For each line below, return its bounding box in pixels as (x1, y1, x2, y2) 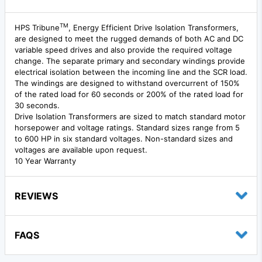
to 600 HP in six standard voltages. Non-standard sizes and (15, 133, 233, 143)
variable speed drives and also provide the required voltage (15, 44, 232, 54)
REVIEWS (15, 189, 58, 202)
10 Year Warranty (15, 156, 76, 166)
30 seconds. (15, 100, 60, 110)
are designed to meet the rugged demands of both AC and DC (15, 33, 243, 43)
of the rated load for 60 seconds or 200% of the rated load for (15, 89, 243, 99)
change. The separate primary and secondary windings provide (15, 56, 245, 65)
